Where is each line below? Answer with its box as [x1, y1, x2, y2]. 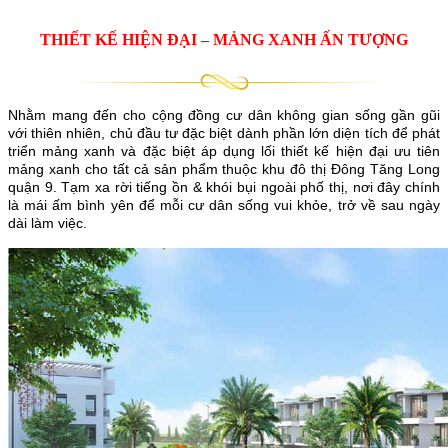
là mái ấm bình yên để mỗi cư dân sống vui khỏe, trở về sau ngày [8, 196, 440, 213]
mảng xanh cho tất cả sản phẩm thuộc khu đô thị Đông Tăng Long [8, 160, 440, 177]
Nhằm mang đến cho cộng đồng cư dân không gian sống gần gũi [8, 106, 440, 123]
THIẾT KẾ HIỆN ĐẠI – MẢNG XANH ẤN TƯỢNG [40, 31, 408, 49]
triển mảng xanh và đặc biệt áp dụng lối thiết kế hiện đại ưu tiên [8, 142, 440, 159]
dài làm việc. [8, 214, 87, 231]
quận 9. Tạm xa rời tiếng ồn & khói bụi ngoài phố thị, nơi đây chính [8, 178, 440, 195]
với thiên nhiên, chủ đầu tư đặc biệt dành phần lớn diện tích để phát [8, 124, 440, 141]
